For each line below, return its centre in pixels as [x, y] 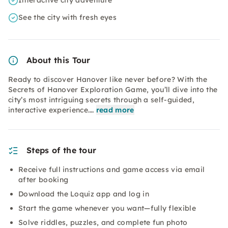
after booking [44, 180]
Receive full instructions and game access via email [112, 169]
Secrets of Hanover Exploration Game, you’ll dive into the [113, 90]
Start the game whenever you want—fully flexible [107, 208]
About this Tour [59, 60]
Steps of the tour [62, 150]
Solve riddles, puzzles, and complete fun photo [103, 222]
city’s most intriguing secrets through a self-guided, [101, 100]
